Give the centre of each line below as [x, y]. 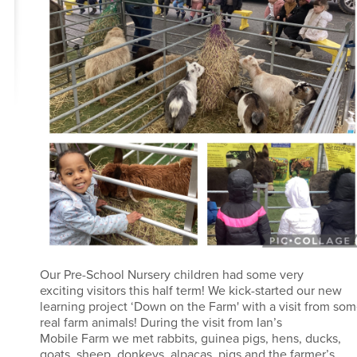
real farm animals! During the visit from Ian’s [161, 323]
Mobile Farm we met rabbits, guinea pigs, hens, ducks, [190, 339]
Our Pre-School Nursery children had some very [172, 275]
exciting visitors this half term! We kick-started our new [191, 291]
